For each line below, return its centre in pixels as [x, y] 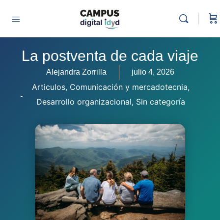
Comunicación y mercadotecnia [129, 87]
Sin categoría [161, 102]
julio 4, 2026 [153, 72]
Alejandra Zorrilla [76, 72]
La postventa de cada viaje [110, 56]
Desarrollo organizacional [84, 102]
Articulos [49, 87]
